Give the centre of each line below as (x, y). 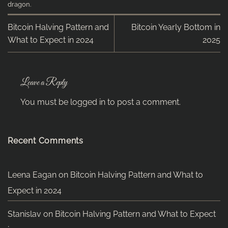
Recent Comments (46, 140)
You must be (45, 102)
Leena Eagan (32, 175)
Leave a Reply (45, 83)
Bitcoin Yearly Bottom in (176, 27)
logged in (88, 102)
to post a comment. (143, 102)
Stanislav (24, 214)
